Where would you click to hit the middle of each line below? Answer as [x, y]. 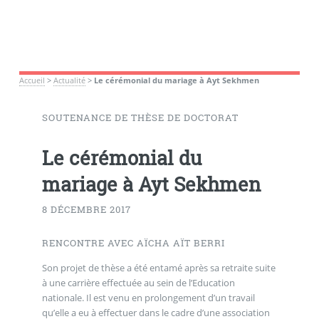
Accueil [32, 80]
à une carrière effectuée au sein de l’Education [138, 282]
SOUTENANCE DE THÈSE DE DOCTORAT [140, 118]
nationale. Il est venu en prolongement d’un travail [148, 297]
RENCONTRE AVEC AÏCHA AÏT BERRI [133, 243]
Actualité [69, 80]
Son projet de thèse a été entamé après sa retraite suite [158, 267]
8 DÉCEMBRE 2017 [86, 209]
